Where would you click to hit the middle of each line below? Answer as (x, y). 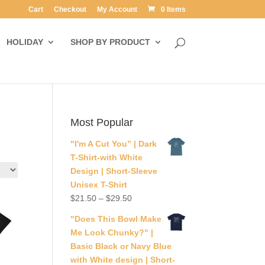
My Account (117, 9)
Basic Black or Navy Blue (121, 246)
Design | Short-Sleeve (114, 171)
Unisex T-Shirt (99, 185)
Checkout (70, 9)
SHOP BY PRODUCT (110, 42)
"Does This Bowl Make (116, 219)
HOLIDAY (25, 42)
